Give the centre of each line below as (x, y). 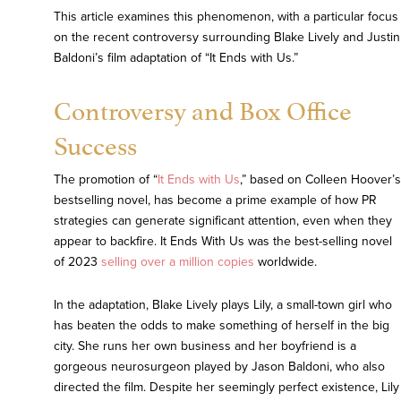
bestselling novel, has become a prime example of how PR (215, 200)
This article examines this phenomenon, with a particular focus (226, 17)
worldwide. (286, 262)
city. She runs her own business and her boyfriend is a (205, 346)
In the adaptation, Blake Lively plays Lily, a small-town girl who (223, 305)
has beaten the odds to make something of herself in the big (222, 326)
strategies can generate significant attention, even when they (223, 221)
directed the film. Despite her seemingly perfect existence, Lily (226, 388)
